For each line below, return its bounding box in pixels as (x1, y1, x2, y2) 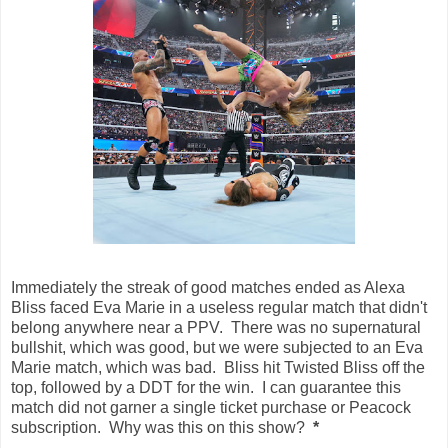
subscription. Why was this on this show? (11, 418, 313, 436)
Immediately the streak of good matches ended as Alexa (11, 278, 405, 296)
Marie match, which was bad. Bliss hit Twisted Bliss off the (11, 358, 425, 376)
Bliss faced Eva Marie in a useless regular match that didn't (11, 298, 427, 316)
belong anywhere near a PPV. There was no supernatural (11, 318, 421, 336)
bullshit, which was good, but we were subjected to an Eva (11, 338, 423, 356)
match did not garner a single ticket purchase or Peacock (11, 398, 411, 416)
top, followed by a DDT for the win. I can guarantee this (11, 378, 401, 396)
